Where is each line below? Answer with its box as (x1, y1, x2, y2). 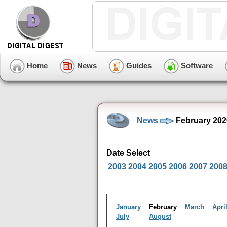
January (116, 203, 141, 211)
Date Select (106, 148, 150, 158)
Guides (124, 61, 152, 70)
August (149, 213, 171, 221)
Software (179, 61, 213, 70)
